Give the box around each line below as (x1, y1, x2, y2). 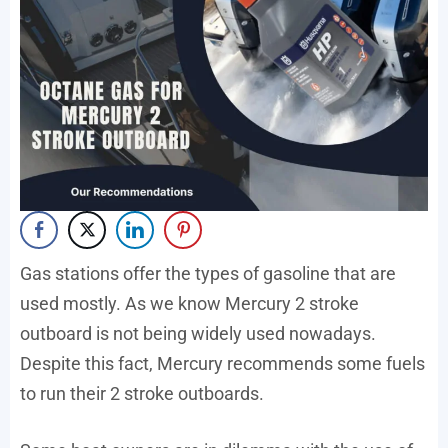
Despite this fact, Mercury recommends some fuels (20, 353, 425, 375)
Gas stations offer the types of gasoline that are (20, 263, 396, 285)
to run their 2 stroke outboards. (20, 383, 264, 405)
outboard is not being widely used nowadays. (20, 323, 376, 345)
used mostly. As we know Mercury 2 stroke (20, 293, 359, 315)
